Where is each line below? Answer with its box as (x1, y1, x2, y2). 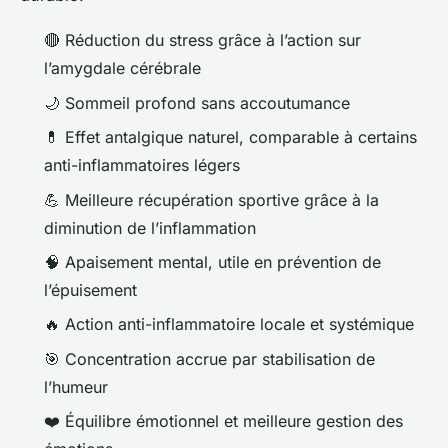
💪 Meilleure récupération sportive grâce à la (44, 189, 379, 210)
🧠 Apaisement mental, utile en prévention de (44, 251, 381, 272)
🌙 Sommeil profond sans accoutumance (44, 92, 350, 113)
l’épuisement (44, 279, 137, 300)
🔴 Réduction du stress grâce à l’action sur (44, 30, 361, 51)
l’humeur (44, 376, 108, 397)
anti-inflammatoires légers (44, 155, 240, 176)
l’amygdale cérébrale (44, 58, 201, 79)
